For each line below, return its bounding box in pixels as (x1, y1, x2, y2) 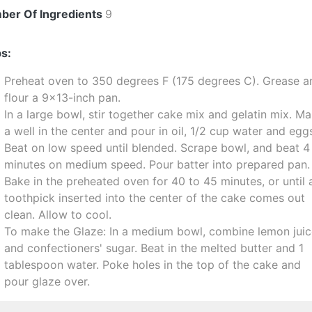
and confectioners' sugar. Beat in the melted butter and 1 (4, 241, 304, 255)
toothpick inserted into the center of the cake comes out (4, 191, 306, 205)
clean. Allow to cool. (4, 208, 112, 221)
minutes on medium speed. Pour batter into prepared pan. (4, 157, 311, 171)
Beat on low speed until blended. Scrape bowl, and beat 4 (4, 141, 311, 155)
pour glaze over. (4, 274, 91, 288)
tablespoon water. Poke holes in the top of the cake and (4, 258, 302, 272)
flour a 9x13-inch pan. (4, 91, 121, 104)
